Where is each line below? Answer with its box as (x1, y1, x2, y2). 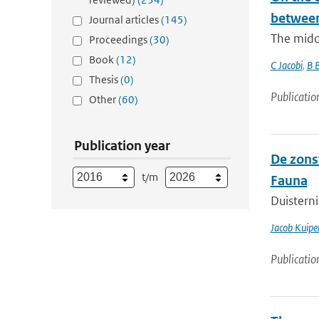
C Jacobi (270, 58, 303, 72)
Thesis (89, 73, 120, 86)
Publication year (74, 137, 170, 154)
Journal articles (89, 13, 161, 26)
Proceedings (89, 33, 150, 46)
